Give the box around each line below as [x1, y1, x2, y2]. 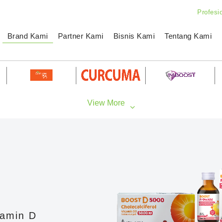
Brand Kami [7, 32, 48, 40]
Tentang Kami [165, 32, 212, 40]
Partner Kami [57, 32, 104, 40]
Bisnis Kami [113, 32, 155, 40]
